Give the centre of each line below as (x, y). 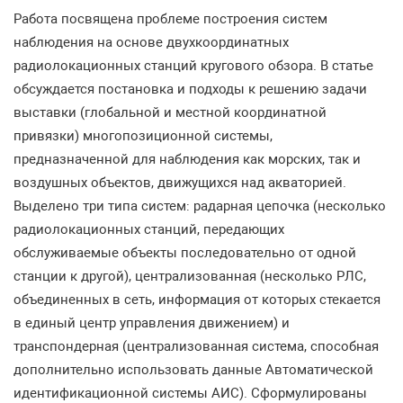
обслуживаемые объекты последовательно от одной (185, 253)
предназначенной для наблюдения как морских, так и (187, 159)
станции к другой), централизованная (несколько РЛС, (190, 276)
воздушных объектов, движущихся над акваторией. (180, 183)
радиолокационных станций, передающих (149, 229)
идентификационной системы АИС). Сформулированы (190, 393)
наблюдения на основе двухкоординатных (151, 42)
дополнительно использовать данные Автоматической (193, 370)
